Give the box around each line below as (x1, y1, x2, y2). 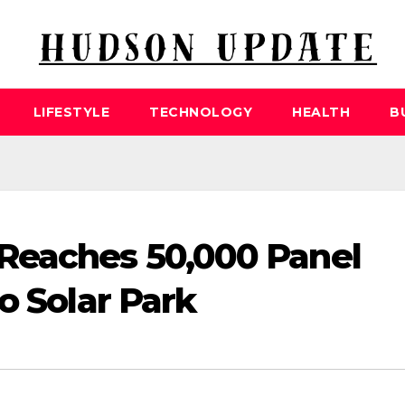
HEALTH (292, 104, 350, 121)
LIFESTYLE (33, 104, 109, 121)
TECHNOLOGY (149, 104, 252, 121)
